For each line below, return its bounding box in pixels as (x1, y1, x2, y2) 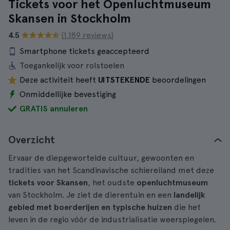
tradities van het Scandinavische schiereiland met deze (8, 165, 214, 175)
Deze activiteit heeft (20, 75, 98, 85)
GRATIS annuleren (20, 104, 88, 113)
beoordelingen (150, 75, 206, 85)
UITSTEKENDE (98, 75, 150, 85)
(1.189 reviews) (62, 30, 113, 40)
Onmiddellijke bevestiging (20, 89, 116, 99)
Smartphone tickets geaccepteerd (20, 46, 149, 56)
